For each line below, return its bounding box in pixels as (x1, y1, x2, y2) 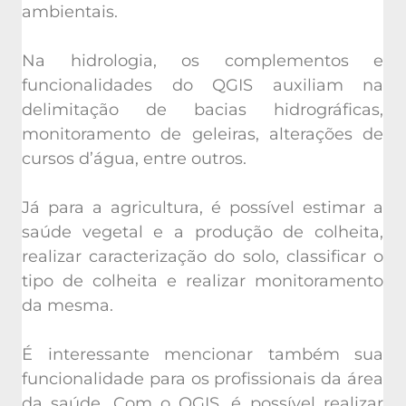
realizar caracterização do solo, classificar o (22, 246, 383, 266)
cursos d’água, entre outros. (22, 148, 246, 169)
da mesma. (22, 295, 113, 315)
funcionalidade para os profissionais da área (22, 368, 383, 389)
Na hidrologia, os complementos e (22, 50, 383, 71)
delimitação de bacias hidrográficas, (22, 99, 383, 120)
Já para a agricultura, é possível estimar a (22, 197, 383, 217)
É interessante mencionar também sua (22, 343, 383, 364)
